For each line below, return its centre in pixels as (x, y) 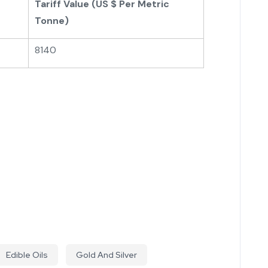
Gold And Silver (106, 255)
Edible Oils (27, 255)
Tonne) (52, 20)
